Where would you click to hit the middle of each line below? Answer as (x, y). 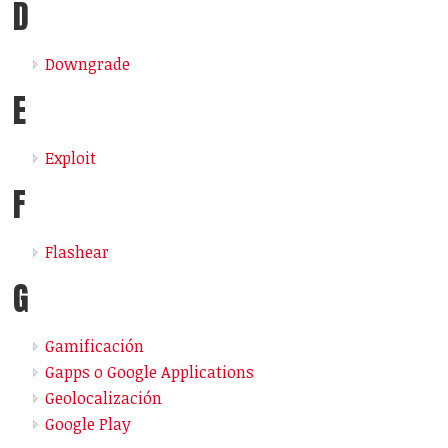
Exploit (71, 158)
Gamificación (95, 346)
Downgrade (88, 64)
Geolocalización (104, 398)
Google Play (88, 424)
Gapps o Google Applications (150, 372)
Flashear (77, 252)
